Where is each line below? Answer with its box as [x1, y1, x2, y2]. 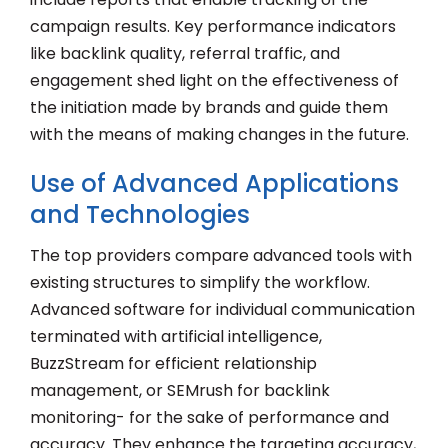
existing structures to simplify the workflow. [30, 271, 370, 295]
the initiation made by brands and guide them [30, 96, 388, 120]
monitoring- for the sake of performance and [30, 406, 389, 430]
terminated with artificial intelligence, [30, 325, 322, 349]
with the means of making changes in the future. [30, 123, 409, 147]
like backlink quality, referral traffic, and [30, 42, 340, 66]
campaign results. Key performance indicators [30, 15, 396, 39]
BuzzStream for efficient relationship [30, 352, 317, 376]
